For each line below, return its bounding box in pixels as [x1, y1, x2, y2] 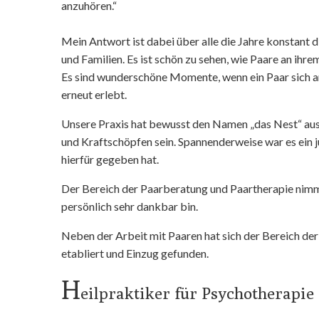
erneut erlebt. [61, 88, 129, 101]
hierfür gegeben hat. [61, 152, 159, 166]
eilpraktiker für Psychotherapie [80, 283, 314, 303]
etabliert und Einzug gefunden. [61, 246, 209, 260]
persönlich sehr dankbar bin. [61, 199, 198, 213]
